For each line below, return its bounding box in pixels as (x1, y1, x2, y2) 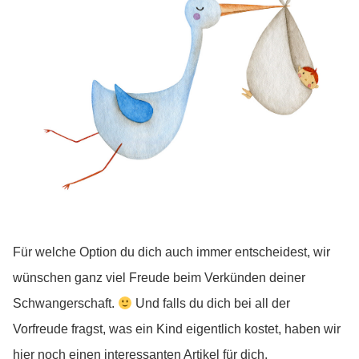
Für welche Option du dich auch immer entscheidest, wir (13, 245, 330, 260)
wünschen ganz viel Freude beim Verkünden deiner (13, 271, 305, 285)
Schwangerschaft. (13, 296, 118, 311)
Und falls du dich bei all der (132, 296, 291, 311)
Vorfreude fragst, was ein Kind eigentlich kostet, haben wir (13, 322, 341, 337)
